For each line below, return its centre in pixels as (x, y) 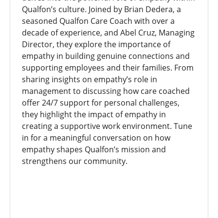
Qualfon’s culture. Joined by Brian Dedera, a (101, 9)
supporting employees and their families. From (108, 68)
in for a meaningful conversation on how (96, 138)
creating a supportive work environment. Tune (107, 126)
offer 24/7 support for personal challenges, (101, 103)
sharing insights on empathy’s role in (90, 79)
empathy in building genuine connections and (106, 56)
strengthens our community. (75, 161)
